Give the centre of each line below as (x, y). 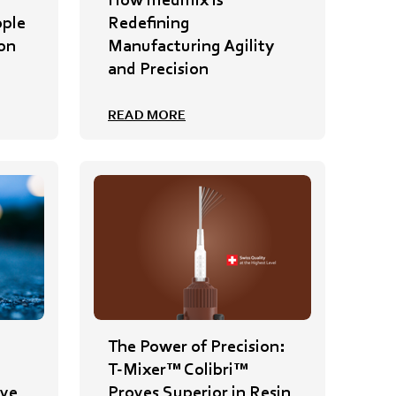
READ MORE (147, 114)
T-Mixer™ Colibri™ (178, 369)
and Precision (158, 68)
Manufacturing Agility (191, 45)
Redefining (149, 22)
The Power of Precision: (196, 346)
